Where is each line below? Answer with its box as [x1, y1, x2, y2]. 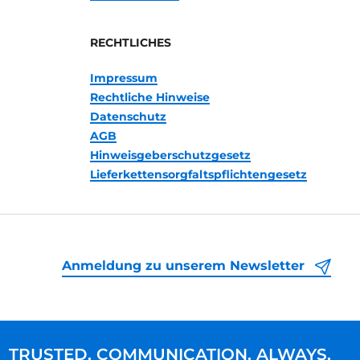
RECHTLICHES [89, 35, 171, 50]
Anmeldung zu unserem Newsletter [62, 258, 309, 273]
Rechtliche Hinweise [89, 90, 210, 104]
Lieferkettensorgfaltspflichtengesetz [89, 167, 307, 182]
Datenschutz [89, 109, 166, 124]
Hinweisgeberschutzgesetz [89, 148, 251, 162]
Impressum [89, 71, 157, 85]
